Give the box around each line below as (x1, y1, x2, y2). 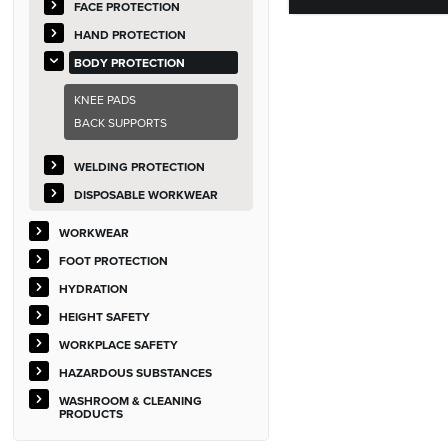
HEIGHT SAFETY (59, 308, 151, 325)
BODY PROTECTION (74, 54, 186, 71)
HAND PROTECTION (74, 26, 187, 43)
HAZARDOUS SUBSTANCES (59, 364, 213, 381)
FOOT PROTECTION (59, 252, 169, 269)
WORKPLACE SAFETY (59, 336, 179, 353)
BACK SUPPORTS (74, 114, 168, 132)
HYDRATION (59, 280, 129, 297)
